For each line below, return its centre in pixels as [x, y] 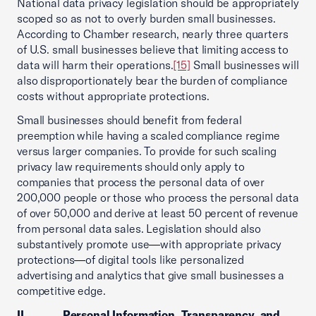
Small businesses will [244, 65]
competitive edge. [61, 291]
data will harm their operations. [95, 65]
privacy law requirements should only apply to [131, 166]
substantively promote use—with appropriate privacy [149, 244]
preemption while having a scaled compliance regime [148, 135]
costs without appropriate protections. [113, 96]
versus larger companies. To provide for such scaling [147, 151]
